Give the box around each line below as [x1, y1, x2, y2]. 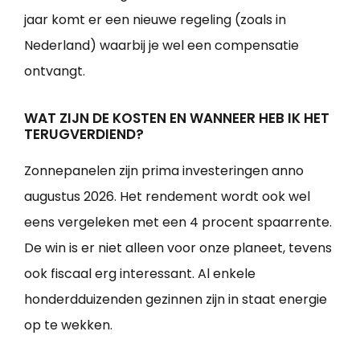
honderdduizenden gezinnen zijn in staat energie [24, 289, 327, 309]
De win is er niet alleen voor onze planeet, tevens [24, 238, 332, 257]
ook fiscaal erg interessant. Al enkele [24, 264, 256, 283]
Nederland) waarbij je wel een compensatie [24, 35, 299, 55]
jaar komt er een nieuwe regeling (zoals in [24, 10, 286, 29]
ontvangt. [24, 61, 85, 80]
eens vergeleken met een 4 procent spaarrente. [24, 212, 332, 231]
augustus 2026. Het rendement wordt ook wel [24, 186, 310, 206]
